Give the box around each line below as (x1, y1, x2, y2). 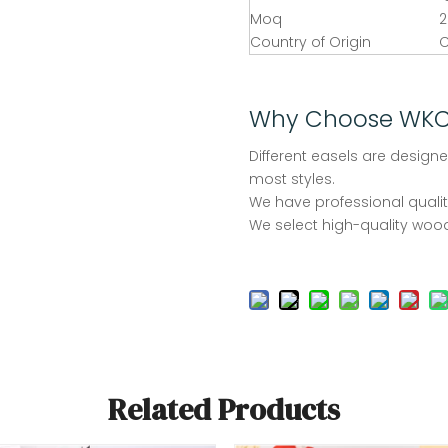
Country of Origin (250, 32, 371, 53)
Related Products (108, 389, 340, 431)
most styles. (249, 169, 335, 190)
